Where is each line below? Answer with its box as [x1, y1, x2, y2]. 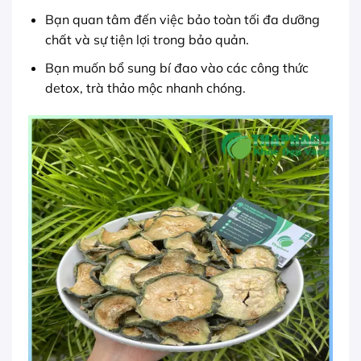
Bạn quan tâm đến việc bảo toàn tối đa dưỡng [44, 11, 320, 28]
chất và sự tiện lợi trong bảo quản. [44, 31, 249, 48]
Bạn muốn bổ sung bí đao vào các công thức [44, 59, 309, 76]
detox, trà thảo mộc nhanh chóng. [44, 79, 246, 96]
